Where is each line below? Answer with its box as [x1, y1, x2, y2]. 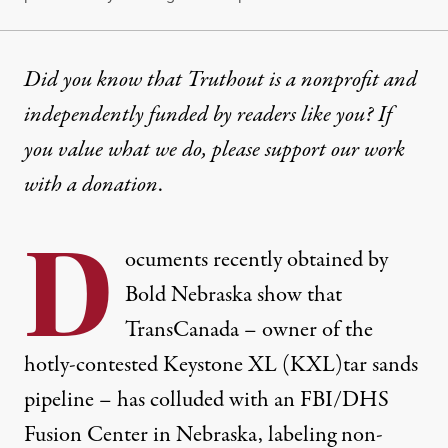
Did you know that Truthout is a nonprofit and [24, 63, 417, 96]
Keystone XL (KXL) [163, 348, 343, 381]
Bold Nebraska [125, 278, 252, 311]
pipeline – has [24, 383, 150, 416]
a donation [67, 168, 158, 201]
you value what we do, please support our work [24, 133, 405, 166]
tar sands [343, 348, 418, 381]
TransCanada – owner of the [125, 313, 373, 346]
